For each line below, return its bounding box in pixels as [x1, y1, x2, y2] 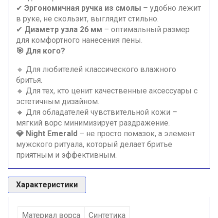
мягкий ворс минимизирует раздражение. [16, 118, 170, 128]
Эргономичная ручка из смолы [24, 3, 141, 13]
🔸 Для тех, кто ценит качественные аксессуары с [16, 86, 198, 96]
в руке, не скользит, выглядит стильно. [16, 14, 159, 24]
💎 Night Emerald [16, 129, 77, 139]
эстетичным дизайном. [16, 97, 99, 107]
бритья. [16, 75, 42, 85]
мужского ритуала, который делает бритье [16, 140, 172, 149]
